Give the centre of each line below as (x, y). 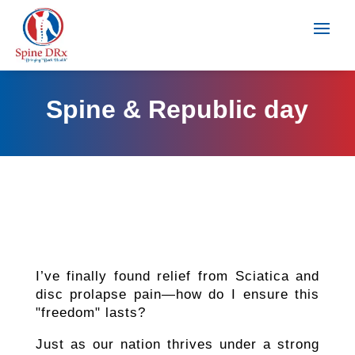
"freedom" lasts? (90, 312)
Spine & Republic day (177, 109)
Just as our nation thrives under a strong (177, 344)
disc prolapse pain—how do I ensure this (177, 294)
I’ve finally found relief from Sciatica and (177, 276)
